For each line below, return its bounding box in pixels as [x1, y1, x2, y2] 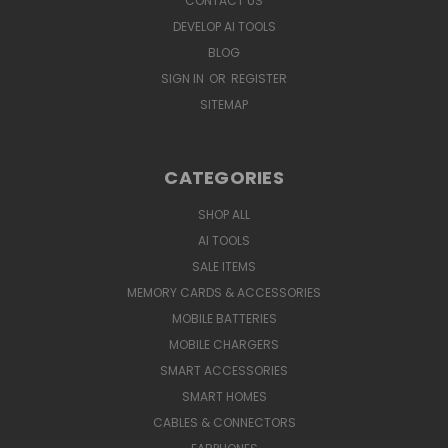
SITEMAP [200, 95, 248, 113]
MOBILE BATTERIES [171, 309, 277, 327]
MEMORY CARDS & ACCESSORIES [127, 283, 321, 301]
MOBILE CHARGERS [169, 335, 279, 353]
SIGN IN [161, 69, 207, 87]
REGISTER [231, 69, 287, 87]
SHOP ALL [198, 205, 250, 223]
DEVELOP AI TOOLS [172, 17, 276, 35]
